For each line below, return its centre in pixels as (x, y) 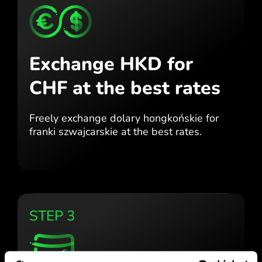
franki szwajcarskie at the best (101, 131)
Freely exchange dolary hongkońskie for (124, 118)
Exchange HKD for (111, 64)
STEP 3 (52, 216)
